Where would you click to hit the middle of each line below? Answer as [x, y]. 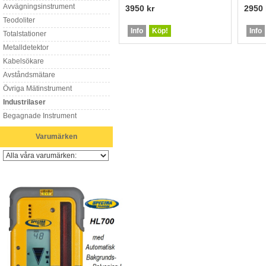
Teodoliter [19, 20]
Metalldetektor [26, 47]
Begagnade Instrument [40, 116]
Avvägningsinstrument [39, 7]
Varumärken [56, 137]
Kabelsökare [23, 61]
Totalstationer [25, 34]
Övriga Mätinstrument [37, 88]
